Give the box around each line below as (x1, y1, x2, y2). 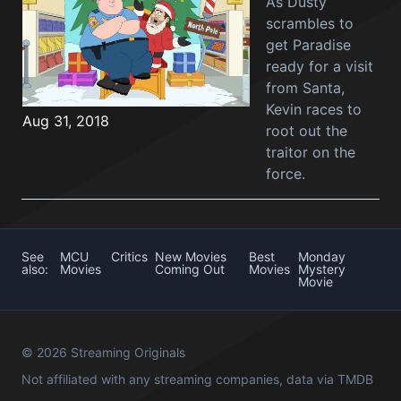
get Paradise (266, 36, 351, 54)
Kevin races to (266, 100, 362, 118)
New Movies (155, 249, 227, 264)
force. (266, 165, 305, 183)
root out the (266, 122, 347, 140)
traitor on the (266, 143, 355, 161)
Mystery (297, 261, 346, 277)
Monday (297, 249, 346, 264)
